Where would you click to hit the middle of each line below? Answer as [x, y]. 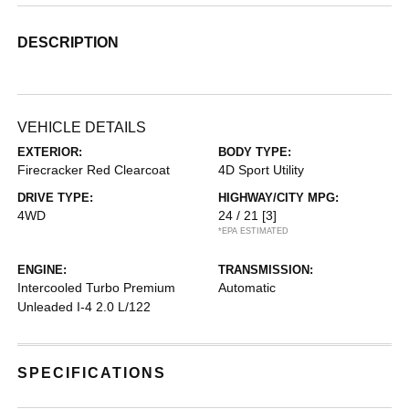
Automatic [247, 287]
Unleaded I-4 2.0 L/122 [84, 306]
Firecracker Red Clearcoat [94, 169]
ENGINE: [42, 269]
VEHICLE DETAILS [82, 127]
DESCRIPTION [68, 42]
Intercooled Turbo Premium [97, 287]
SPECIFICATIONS [92, 372]
